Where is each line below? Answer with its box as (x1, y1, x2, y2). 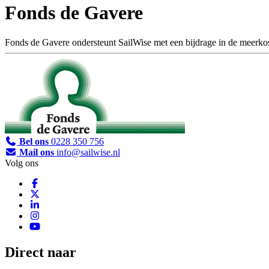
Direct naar (5, 244, 76, 260)
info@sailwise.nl (54, 147, 120, 157)
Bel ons (19, 136, 49, 147)
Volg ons (5, 157, 38, 168)
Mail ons (19, 147, 54, 157)
